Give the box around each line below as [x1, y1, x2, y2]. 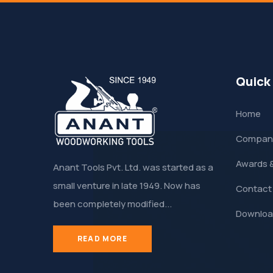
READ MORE [77, 233, 127, 244]
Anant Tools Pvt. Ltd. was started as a [53, 161, 213, 174]
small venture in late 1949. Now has [53, 179, 200, 192]
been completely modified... [53, 197, 172, 210]
